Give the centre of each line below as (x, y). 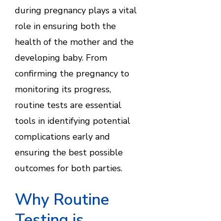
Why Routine (62, 199)
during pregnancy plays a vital (75, 11)
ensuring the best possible (69, 153)
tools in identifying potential (72, 121)
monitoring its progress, (63, 90)
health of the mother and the (74, 42)
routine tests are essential (68, 105)
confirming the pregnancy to (72, 74)
